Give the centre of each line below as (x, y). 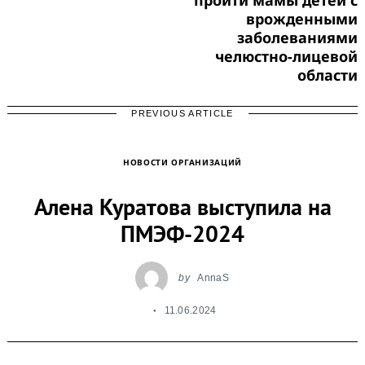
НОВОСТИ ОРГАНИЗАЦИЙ (182, 162)
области (328, 75)
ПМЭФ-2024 (182, 234)
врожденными (302, 18)
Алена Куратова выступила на (182, 207)
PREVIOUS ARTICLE (182, 113)
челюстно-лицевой (286, 56)
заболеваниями (297, 37)
